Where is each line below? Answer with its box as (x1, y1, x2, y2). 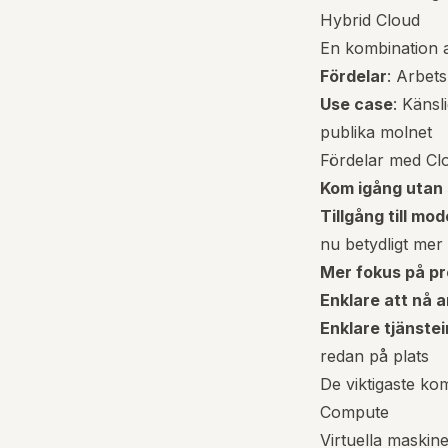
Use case (320, 94, 393, 114)
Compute (320, 402, 389, 422)
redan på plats (320, 346, 429, 366)
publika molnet (320, 122, 432, 142)
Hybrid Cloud (320, 10, 420, 30)
